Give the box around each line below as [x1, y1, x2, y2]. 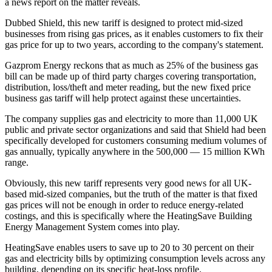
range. [5, 157, 29, 168]
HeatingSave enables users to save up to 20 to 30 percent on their [5, 242, 254, 253]
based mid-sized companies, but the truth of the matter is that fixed [5, 188, 257, 199]
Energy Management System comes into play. [5, 221, 180, 232]
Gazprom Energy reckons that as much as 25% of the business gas [5, 59, 258, 70]
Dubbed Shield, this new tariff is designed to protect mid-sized [5, 17, 243, 28]
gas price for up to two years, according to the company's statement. [5, 39, 263, 50]
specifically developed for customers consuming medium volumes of [5, 135, 267, 146]
